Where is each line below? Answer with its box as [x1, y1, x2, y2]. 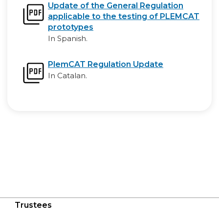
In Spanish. [48, 34, 88, 43]
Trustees [15, 200, 52, 210]
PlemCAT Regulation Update [48, 60, 163, 69]
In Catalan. [48, 71, 87, 80]
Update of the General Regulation [48, 1, 183, 10]
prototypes [48, 22, 93, 32]
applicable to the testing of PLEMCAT [48, 12, 199, 21]
